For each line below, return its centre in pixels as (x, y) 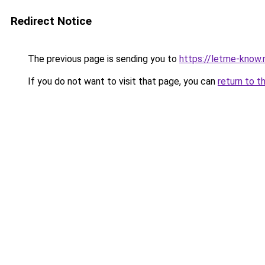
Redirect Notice (51, 21)
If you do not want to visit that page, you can (122, 81)
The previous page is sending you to (102, 59)
